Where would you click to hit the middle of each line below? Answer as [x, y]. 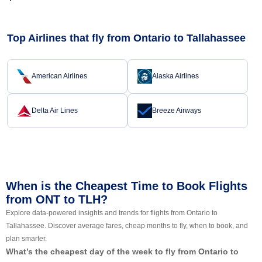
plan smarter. [26, 238]
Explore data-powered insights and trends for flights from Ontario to [112, 213]
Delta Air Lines [55, 111]
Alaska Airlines [175, 76]
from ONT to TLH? [57, 199]
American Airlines [59, 76]
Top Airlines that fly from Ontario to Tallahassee [126, 38]
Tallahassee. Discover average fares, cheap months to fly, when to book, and [127, 225]
